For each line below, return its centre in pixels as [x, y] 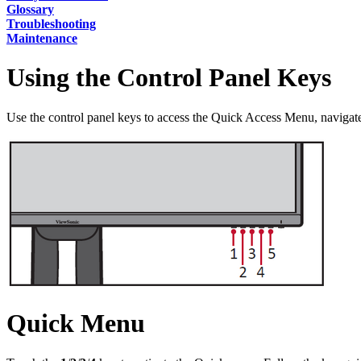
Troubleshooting [51, 23]
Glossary [30, 9]
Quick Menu [76, 324]
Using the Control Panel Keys [169, 78]
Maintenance [42, 38]
